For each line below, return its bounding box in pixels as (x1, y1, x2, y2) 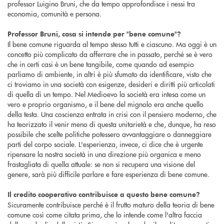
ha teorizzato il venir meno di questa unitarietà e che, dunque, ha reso (7, 118, 216, 129)
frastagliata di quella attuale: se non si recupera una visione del (7, 158, 195, 169)
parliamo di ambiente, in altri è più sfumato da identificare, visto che (7, 68, 211, 79)
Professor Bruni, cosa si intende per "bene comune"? (7, 28, 181, 38)
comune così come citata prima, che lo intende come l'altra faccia (7, 209, 202, 219)
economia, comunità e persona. (7, 8, 101, 18)
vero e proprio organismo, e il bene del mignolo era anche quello (7, 98, 203, 109)
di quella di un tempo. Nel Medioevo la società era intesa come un (7, 88, 205, 99)
